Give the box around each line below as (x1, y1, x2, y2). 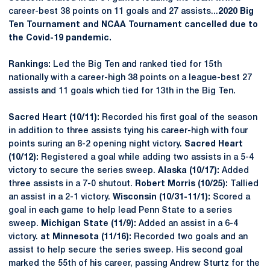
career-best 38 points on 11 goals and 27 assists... (8, 8, 218, 16)
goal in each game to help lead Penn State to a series (8, 207, 232, 215)
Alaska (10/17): (155, 167, 222, 175)
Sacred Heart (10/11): (8, 114, 102, 122)
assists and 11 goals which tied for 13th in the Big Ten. (8, 87, 236, 95)
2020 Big (218, 8, 254, 16)
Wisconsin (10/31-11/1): (113, 193, 210, 201)
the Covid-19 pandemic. (8, 34, 111, 42)
